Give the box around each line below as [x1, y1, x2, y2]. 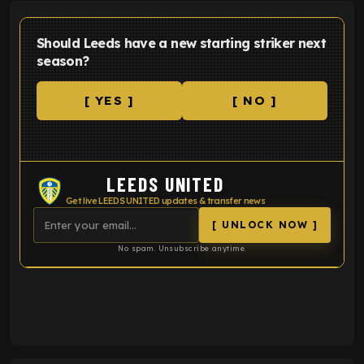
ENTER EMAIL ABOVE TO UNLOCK [20, 267, 296, 284]
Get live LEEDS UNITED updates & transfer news [66, 194, 266, 206]
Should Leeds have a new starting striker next [37, 34, 327, 51]
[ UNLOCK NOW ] [212, 219, 318, 232]
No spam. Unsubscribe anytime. [118, 243, 246, 253]
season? [37, 52, 89, 69]
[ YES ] [84, 93, 135, 109]
